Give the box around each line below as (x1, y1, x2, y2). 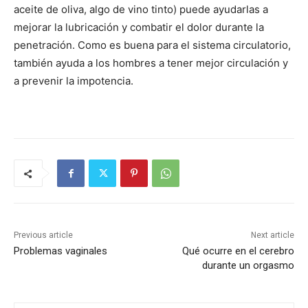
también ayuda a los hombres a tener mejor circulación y (14, 56, 288, 70)
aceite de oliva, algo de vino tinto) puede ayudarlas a (14, 3, 268, 16)
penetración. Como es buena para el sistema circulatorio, (14, 38, 291, 52)
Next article (250, 230, 294, 241)
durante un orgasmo (201, 259, 294, 272)
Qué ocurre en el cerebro (181, 245, 294, 258)
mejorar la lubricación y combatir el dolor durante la (14, 21, 264, 34)
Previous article (14, 230, 73, 241)
